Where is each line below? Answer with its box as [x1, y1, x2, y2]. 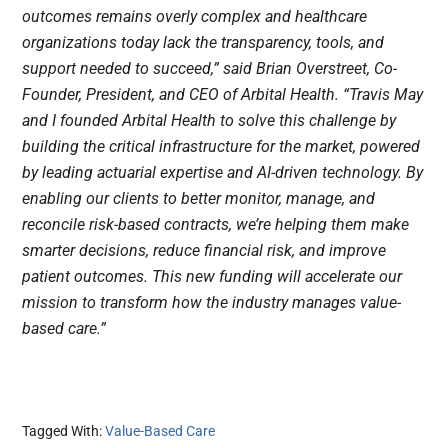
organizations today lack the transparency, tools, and [22, 33, 385, 53]
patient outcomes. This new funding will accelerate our [22, 267, 403, 287]
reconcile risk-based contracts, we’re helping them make [22, 215, 410, 235]
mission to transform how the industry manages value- [22, 293, 402, 313]
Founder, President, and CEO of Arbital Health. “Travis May [22, 85, 424, 105]
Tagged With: [22, 422, 106, 439]
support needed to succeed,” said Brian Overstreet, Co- [22, 59, 398, 79]
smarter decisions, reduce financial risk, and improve [22, 241, 387, 261]
